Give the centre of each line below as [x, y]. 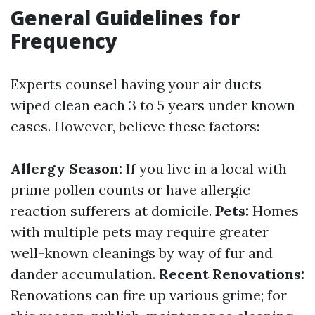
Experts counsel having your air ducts [136, 84]
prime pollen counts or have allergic [130, 189]
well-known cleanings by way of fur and [142, 253]
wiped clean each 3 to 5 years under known [153, 105]
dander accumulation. [85, 274]
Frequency [64, 41]
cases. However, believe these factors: [135, 126]
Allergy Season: [66, 168]
